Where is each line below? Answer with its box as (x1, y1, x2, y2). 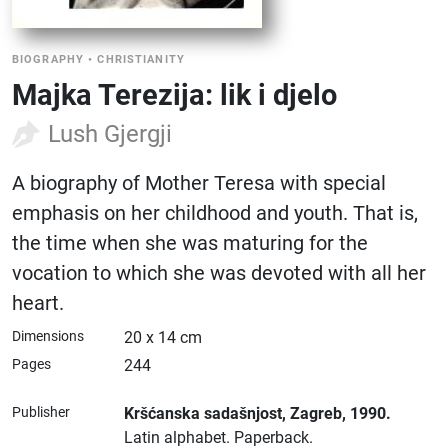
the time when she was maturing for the (12, 231, 368, 255)
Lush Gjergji (48, 120, 172, 148)
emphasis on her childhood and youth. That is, (12, 201, 418, 225)
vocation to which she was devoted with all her (12, 261, 426, 285)
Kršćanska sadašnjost (124, 404, 282, 423)
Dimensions (12, 328, 84, 344)
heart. (12, 291, 64, 315)
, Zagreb (282, 404, 342, 423)
